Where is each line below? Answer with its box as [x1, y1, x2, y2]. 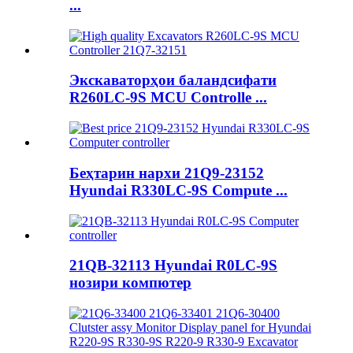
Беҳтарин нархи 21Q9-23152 [69, 164, 264, 181]
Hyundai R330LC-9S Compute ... [69, 181, 288, 199]
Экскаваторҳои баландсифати [69, 72, 277, 89]
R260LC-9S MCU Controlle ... [69, 89, 267, 106]
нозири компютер [69, 274, 191, 292]
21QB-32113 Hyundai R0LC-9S [69, 257, 277, 274]
